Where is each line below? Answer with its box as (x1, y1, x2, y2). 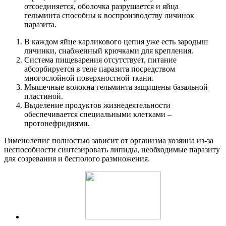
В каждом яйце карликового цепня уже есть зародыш (24, 37, 208, 46)
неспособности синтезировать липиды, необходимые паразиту (4, 145, 220, 154)
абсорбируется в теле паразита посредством (24, 64, 175, 73)
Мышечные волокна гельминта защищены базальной (24, 82, 208, 91)
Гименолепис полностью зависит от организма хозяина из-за (4, 136, 213, 145)
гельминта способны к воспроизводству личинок (24, 11, 194, 20)
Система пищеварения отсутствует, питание (24, 55, 177, 64)
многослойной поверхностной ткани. (24, 73, 154, 82)
